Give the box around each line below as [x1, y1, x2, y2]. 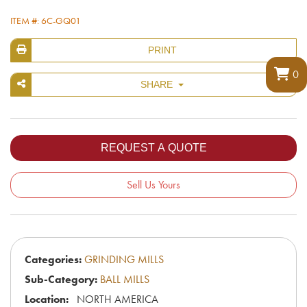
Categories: [25, 251, 82, 267]
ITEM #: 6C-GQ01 [10, 14, 81, 27]
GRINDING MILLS [82, 251, 164, 267]
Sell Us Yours [127, 177, 180, 192]
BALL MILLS [97, 271, 149, 286]
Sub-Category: [25, 271, 97, 286]
